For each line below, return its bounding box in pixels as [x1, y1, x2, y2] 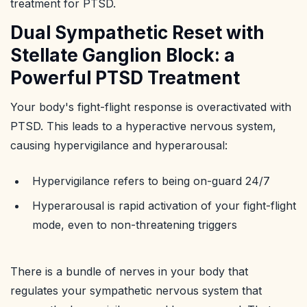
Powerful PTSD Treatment [10, 67, 240, 89]
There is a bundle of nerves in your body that [10, 265, 248, 279]
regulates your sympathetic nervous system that [10, 284, 262, 298]
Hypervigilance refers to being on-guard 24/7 [32, 174, 270, 188]
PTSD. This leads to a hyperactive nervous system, [10, 119, 276, 134]
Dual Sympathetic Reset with [10, 22, 265, 44]
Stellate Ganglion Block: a [10, 45, 235, 66]
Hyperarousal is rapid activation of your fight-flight [32, 199, 296, 213]
